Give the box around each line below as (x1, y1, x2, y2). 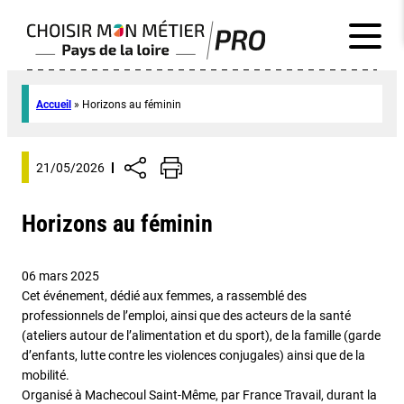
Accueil (36, 98, 71, 111)
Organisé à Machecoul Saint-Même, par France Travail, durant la (22, 388, 377, 402)
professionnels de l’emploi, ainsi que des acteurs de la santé (22, 308, 351, 323)
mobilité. (22, 368, 69, 382)
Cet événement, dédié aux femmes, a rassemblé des (22, 289, 307, 303)
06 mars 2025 (22, 269, 99, 283)
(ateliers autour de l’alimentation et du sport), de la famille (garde (22, 328, 381, 343)
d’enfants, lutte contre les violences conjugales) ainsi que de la (22, 348, 365, 363)
